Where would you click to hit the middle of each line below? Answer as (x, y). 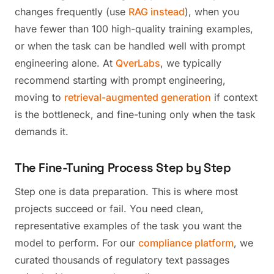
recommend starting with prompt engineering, (120, 80)
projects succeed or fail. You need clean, (109, 209)
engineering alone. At (65, 63)
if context (234, 97)
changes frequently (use (72, 12)
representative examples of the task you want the (128, 226)
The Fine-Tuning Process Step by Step (123, 168)
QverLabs (138, 63)
